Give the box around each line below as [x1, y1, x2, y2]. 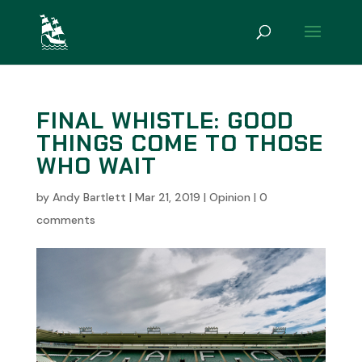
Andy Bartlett [52, 190, 126, 204]
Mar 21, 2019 [134, 190, 200, 204]
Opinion [208, 190, 250, 204]
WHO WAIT [36, 151, 157, 181]
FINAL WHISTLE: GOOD [36, 106, 294, 136]
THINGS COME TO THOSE [36, 128, 323, 158]
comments [36, 213, 95, 227]
